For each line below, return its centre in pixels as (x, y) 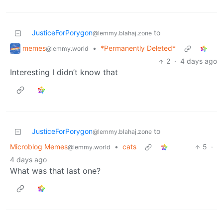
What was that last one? (55, 171)
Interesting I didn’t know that (64, 72)
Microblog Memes (39, 147)
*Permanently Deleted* (138, 48)
